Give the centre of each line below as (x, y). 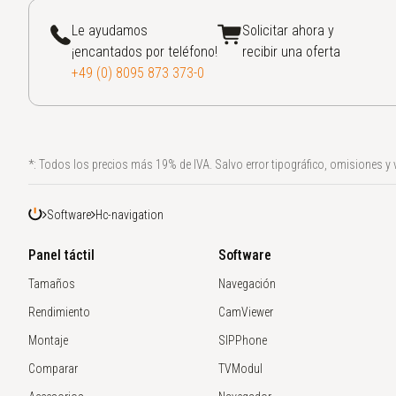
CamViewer (246, 312)
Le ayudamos (110, 30)
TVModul (241, 369)
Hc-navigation (129, 215)
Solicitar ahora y (288, 30)
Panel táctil (61, 255)
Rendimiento (59, 312)
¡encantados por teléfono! (145, 52)
